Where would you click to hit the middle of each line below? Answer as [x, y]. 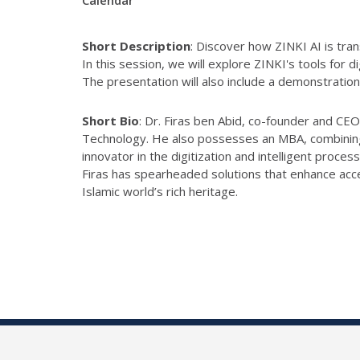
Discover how [235, 45]
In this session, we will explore [168, 63]
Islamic [101, 191]
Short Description [136, 45]
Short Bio [110, 120]
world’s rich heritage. [179, 191]
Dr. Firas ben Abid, [196, 120]
